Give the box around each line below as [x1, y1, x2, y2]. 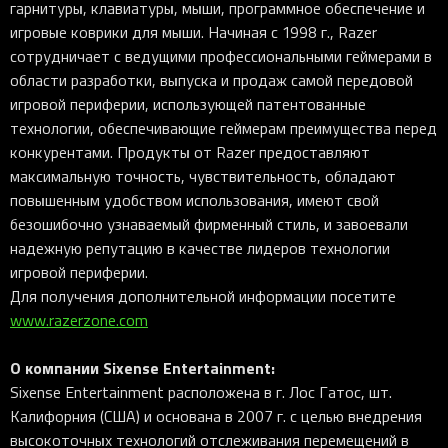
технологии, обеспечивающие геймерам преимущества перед [10, 117, 437, 139]
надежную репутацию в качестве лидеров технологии [10, 237, 390, 259]
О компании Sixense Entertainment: [10, 356, 275, 379]
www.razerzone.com [10, 309, 148, 331]
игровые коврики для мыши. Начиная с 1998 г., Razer [10, 21, 377, 43]
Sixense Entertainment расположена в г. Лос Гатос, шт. [10, 381, 392, 403]
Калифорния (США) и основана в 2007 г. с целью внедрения [10, 405, 422, 427]
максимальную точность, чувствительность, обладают [10, 165, 396, 187]
